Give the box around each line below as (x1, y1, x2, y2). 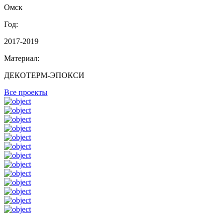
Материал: (4, 53, 39, 62)
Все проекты (4, 87, 47, 96)
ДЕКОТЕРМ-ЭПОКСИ (4, 70, 84, 79)
